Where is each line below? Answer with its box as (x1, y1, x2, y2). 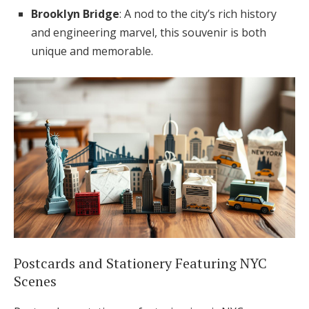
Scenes (14, 272, 57, 291)
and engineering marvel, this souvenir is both (31, 25, 266, 41)
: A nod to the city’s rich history (119, 6, 277, 22)
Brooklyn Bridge (31, 6, 119, 22)
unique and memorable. (31, 43, 153, 59)
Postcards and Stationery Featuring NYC (14, 254, 267, 273)
